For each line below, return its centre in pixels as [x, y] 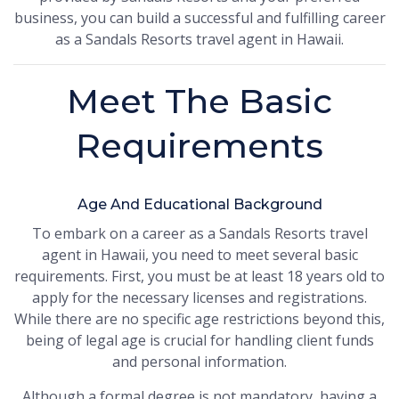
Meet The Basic [199, 101]
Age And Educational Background [199, 204]
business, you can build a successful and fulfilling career [199, 17]
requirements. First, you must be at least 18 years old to [199, 276]
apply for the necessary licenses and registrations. [199, 297]
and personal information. [199, 361]
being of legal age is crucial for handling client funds [199, 340]
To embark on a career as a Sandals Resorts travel [199, 233]
